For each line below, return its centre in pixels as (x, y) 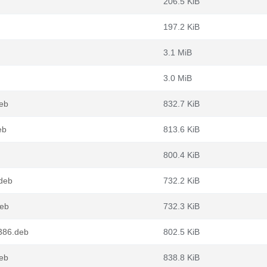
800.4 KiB (181, 155)
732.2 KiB (181, 181)
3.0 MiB (178, 78)
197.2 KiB (181, 27)
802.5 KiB (181, 232)
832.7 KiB (181, 104)
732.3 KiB (181, 206)
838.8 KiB (181, 257)
